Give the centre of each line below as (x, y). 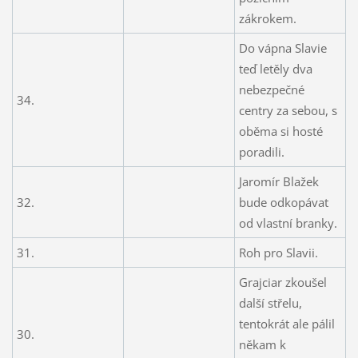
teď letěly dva (275, 68)
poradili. (261, 151)
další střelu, (270, 302)
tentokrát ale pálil (286, 323)
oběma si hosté (280, 131)
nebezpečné (271, 89)
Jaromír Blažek (278, 181)
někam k (262, 344)
